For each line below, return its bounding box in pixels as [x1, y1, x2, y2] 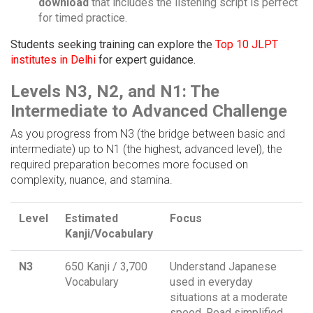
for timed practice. [38, 11, 127, 25]
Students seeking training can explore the [10, 38, 215, 52]
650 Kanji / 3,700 [65, 260, 147, 274]
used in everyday [170, 275, 253, 289]
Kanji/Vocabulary [65, 227, 153, 241]
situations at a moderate [170, 291, 288, 305]
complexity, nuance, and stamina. [10, 173, 173, 187]
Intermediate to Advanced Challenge [10, 101, 287, 122]
